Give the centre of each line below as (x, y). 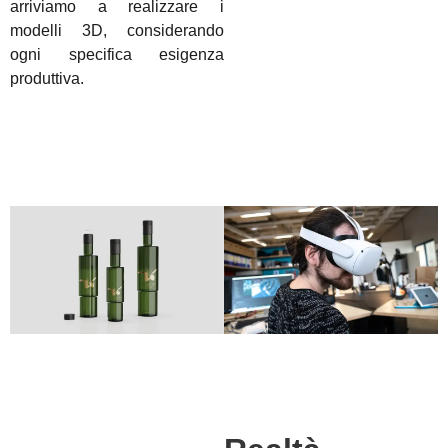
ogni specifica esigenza (117, 55)
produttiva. (47, 79)
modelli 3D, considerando (117, 31)
